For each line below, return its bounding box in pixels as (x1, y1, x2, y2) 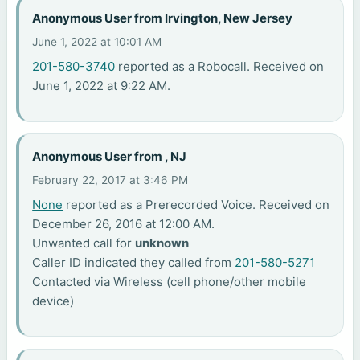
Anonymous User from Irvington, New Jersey (32, 10, 293, 26)
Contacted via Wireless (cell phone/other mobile (32, 274, 307, 290)
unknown (135, 235, 190, 252)
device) (32, 293, 75, 309)
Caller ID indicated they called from (32, 255, 235, 271)
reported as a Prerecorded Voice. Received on (63, 197, 330, 213)
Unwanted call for (32, 235, 136, 252)
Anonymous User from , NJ (32, 148, 187, 164)
